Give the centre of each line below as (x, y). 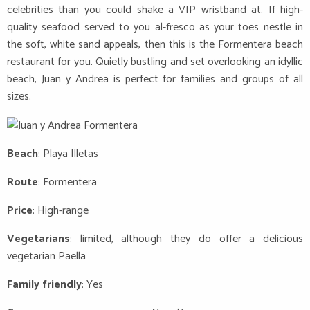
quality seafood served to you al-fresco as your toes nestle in (155, 28)
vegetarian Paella (46, 256)
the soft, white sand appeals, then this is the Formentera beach (155, 45)
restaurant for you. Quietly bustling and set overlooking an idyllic (155, 62)
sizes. (19, 97)
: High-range (61, 210)
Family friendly (44, 284)
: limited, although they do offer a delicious (186, 239)
